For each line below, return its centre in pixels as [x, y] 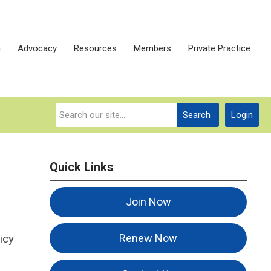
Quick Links [82, 167]
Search [197, 115]
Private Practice [219, 48]
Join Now [148, 202]
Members [152, 48]
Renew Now [149, 238]
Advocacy [37, 48]
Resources [95, 48]
